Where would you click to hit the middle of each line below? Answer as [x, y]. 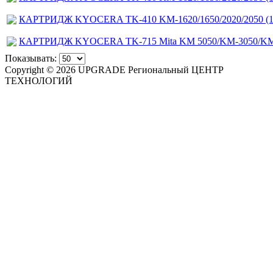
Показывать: [31, 58]
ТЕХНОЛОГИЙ [39, 81]
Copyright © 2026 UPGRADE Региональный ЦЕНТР [114, 70]
